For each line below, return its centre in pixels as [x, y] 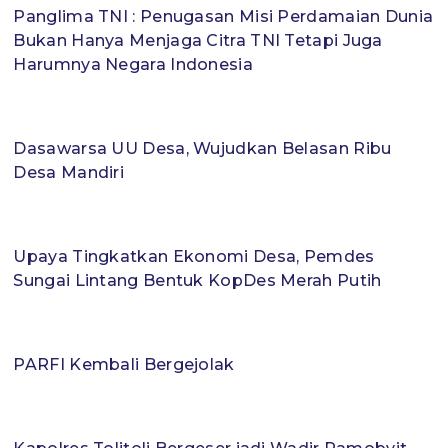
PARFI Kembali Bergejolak [124, 365]
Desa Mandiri [69, 173]
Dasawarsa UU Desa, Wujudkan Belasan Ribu [202, 149]
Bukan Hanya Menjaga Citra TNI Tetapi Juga [198, 41]
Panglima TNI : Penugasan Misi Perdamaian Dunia [223, 17]
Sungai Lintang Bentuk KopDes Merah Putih [197, 281]
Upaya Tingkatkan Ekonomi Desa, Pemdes [194, 257]
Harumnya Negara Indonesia [133, 65]
